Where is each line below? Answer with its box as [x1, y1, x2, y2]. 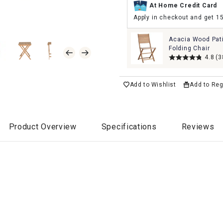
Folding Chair [169, 45, 210, 52]
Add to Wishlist [129, 81, 176, 88]
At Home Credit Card [149, 2, 218, 9]
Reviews [181, 121, 215, 131]
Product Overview [8, 121, 77, 131]
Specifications [101, 121, 157, 131]
